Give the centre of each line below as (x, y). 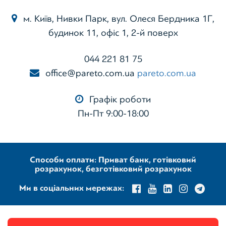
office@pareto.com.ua (90, 73)
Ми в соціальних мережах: (72, 188)
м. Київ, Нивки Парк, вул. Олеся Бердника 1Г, (118, 18)
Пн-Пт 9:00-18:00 (113, 113)
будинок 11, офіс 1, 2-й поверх (113, 33)
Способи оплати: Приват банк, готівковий (113, 159)
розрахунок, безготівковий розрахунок (113, 168)
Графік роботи (119, 99)
